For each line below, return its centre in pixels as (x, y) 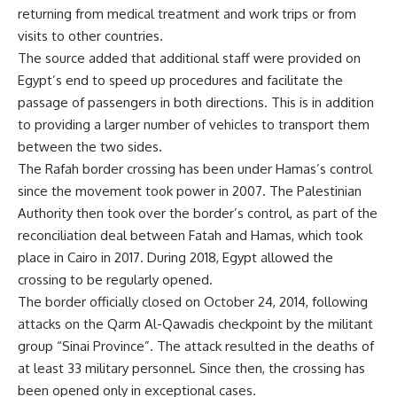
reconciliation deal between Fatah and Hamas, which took (190, 236)
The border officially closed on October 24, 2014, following (193, 302)
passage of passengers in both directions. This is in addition (196, 103)
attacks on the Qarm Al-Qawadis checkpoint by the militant (195, 324)
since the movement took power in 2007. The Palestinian (190, 191)
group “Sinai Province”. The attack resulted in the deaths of (196, 346)
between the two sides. (90, 147)
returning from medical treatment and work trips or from (187, 14)
